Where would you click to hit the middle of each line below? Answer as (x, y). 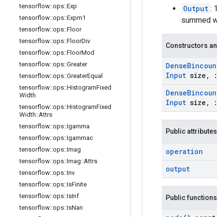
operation (184, 151)
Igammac (80, 138)
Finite (79, 184)
